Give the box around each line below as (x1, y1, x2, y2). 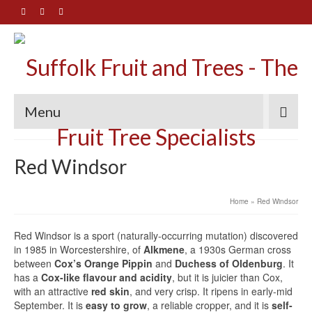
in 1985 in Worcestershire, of (14, 242, 143, 256)
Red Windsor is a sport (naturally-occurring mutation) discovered (14, 228, 298, 242)
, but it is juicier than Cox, (172, 270, 283, 284)
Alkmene (143, 242, 185, 256)
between (14, 256, 54, 270)
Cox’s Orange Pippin (54, 256, 153, 270)
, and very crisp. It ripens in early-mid (130, 284, 292, 298)
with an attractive (14, 284, 91, 298)
